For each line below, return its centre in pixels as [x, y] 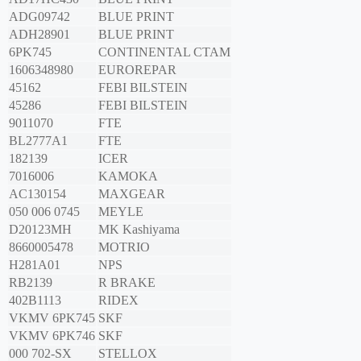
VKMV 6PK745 [52, 318]
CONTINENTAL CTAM [164, 52]
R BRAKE [127, 283]
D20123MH [40, 230]
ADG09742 [39, 17]
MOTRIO [124, 247]
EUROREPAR [137, 70]
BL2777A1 [38, 141]
